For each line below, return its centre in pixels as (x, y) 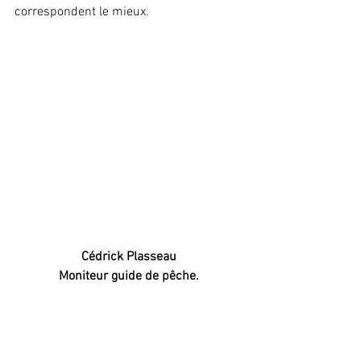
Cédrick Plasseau (129, 257)
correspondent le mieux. (83, 12)
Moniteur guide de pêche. (129, 277)
